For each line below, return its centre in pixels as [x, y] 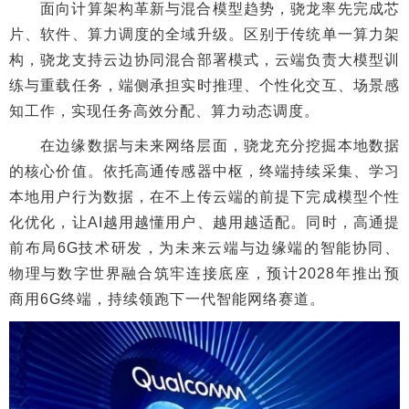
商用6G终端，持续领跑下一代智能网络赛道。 [167, 299]
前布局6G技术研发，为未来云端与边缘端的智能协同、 [204, 248]
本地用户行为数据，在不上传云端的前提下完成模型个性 [204, 197]
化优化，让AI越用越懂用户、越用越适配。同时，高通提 [204, 222]
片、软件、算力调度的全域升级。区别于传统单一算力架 [204, 34]
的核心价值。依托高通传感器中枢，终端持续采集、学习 [204, 171]
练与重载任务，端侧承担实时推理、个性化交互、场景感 [204, 85]
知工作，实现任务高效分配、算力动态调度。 [168, 111]
